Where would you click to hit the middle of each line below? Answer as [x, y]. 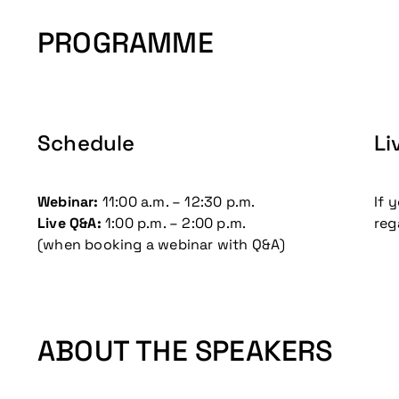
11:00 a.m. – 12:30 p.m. [179, 202]
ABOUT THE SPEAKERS [185, 351]
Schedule [86, 143]
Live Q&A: [69, 223]
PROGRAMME [126, 43]
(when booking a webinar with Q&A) [162, 244]
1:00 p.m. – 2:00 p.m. [174, 223]
